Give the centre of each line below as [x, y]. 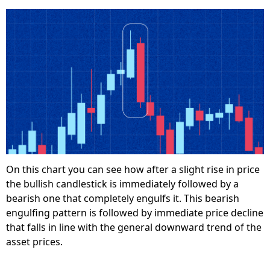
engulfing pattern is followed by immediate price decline [135, 212]
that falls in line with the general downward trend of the [134, 227]
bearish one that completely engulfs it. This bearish [123, 198]
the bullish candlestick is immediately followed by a [122, 184]
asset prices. [34, 241]
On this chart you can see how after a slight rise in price [133, 169]
